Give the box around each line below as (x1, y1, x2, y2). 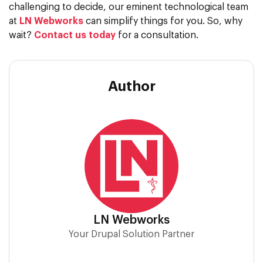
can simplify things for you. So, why (83, 16, 242, 26)
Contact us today (32, 31, 116, 41)
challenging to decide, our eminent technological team (9, 2, 248, 12)
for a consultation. (116, 31, 198, 41)
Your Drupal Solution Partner (69, 230, 194, 240)
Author (107, 80, 156, 95)
